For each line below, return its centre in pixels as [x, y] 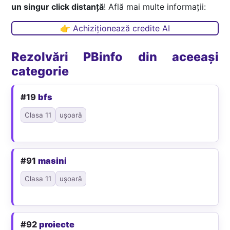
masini [53, 161]
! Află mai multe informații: [155, 7]
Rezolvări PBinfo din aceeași [115, 57]
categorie [40, 71]
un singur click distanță [58, 7]
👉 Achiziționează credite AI [115, 28]
